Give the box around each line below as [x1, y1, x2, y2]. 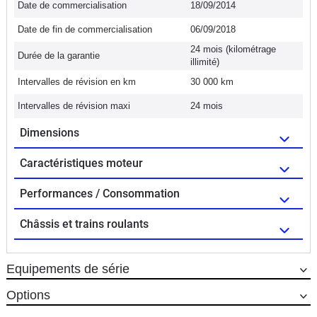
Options [6, 287, 50, 302]
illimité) [190, 56, 219, 67]
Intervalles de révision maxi [18, 100, 130, 111]
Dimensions [20, 125, 79, 139]
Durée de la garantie [18, 50, 100, 61]
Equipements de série [6, 261, 129, 276]
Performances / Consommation [20, 186, 180, 200]
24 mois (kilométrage [190, 43, 276, 54]
